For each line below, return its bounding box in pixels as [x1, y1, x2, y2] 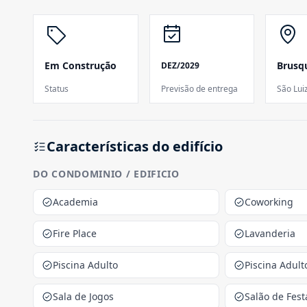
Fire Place [53, 227, 97, 240]
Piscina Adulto [53, 258, 118, 271]
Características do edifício [47, 137, 223, 156]
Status [45, 83, 69, 95]
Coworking [245, 195, 293, 208]
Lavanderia [245, 227, 295, 240]
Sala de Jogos [53, 290, 114, 303]
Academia [53, 195, 98, 208]
